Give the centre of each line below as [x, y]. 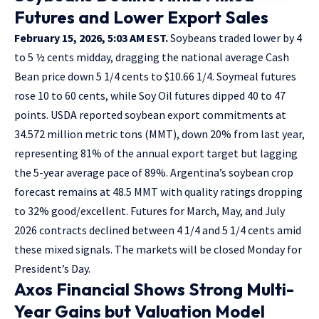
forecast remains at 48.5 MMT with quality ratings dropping [158, 191]
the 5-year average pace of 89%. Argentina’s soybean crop [154, 172]
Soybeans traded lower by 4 [235, 37]
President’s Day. [52, 268]
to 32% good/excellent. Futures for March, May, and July [150, 210]
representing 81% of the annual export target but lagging [156, 153]
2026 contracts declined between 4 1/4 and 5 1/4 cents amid [158, 230]
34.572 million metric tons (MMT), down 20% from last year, [159, 134]
